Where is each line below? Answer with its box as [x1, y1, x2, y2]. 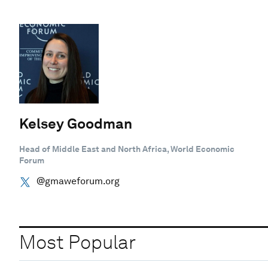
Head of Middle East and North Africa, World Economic [19, 144, 234, 154]
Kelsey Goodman [19, 114, 132, 132]
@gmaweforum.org [36, 175, 120, 187]
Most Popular [19, 230, 136, 254]
